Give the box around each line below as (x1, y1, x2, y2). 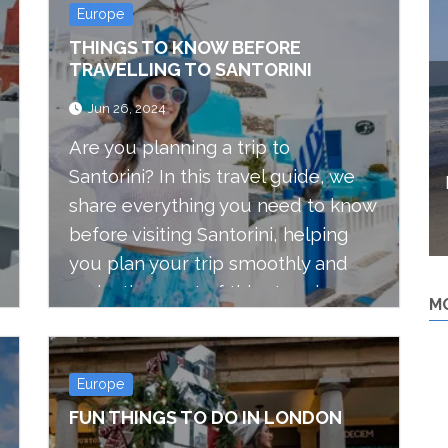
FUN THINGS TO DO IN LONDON (69, 407, 342, 428)
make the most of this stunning (69, 281, 341, 304)
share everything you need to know (69, 194, 376, 217)
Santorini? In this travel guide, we (69, 165, 355, 188)
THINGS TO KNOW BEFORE (69, 37, 301, 58)
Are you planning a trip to (69, 136, 290, 159)
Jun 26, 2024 (88, 101, 166, 117)
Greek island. (69, 310, 180, 333)
